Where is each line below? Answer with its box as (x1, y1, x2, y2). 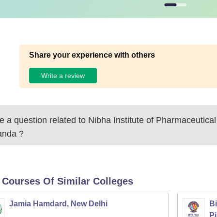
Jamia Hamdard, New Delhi (9, 200, 108, 208)
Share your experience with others (29, 51, 155, 59)
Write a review (41, 71, 85, 79)
